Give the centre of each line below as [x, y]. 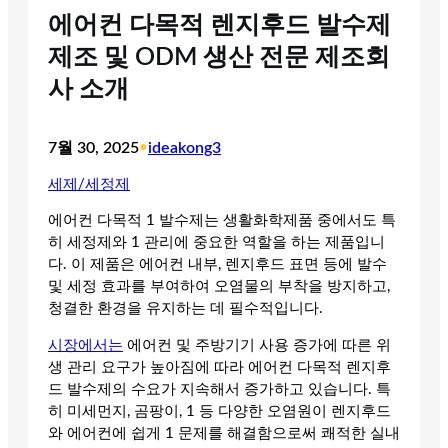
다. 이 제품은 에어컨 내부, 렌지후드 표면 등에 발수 [217, 265]
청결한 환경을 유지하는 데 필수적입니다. [185, 309]
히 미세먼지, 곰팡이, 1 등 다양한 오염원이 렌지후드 [219, 411]
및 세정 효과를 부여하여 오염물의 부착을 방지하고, [219, 287]
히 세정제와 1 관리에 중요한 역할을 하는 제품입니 [216, 243]
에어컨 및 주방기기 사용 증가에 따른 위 [257, 345]
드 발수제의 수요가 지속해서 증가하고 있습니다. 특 [219, 389]
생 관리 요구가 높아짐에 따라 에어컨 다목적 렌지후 [219, 367]
